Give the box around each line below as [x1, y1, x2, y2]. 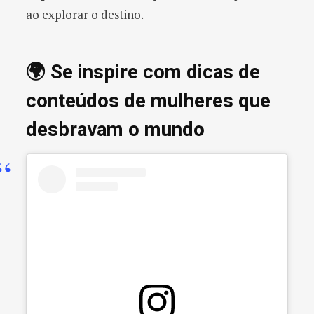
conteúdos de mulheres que [26, 88, 271, 112]
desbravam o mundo [26, 117, 205, 141]
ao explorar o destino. [26, 6, 144, 22]
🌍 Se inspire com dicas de [26, 60, 260, 83]
